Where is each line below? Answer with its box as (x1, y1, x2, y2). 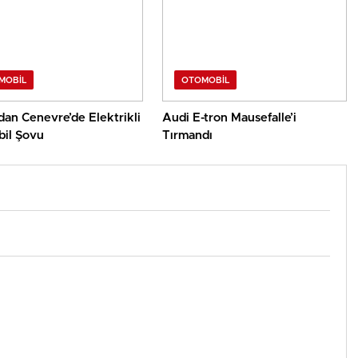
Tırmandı (162, 129, 213, 142)
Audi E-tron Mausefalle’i (162, 112, 297, 125)
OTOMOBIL (181, 76, 230, 86)
